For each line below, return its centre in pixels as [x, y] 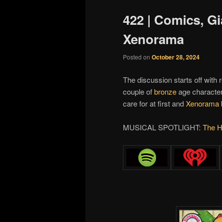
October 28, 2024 [176, 57]
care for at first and [154, 103]
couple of [139, 91]
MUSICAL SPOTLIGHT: [163, 127]
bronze [165, 91]
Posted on [137, 57]
